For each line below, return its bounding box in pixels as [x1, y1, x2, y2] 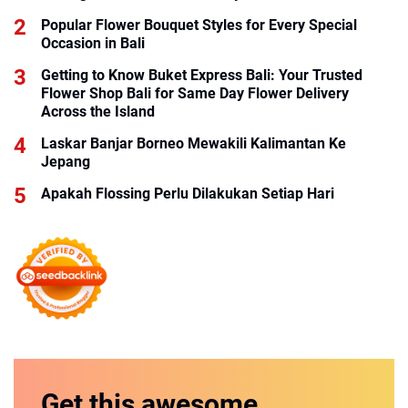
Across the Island [41, 103, 155, 121]
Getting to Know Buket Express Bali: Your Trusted [41, 66, 362, 85]
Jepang [41, 153, 90, 171]
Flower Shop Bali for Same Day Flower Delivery [41, 85, 349, 103]
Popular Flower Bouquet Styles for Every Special [41, 16, 357, 35]
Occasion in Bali [41, 35, 145, 53]
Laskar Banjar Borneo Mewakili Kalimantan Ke [41, 135, 346, 153]
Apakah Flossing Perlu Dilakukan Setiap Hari [41, 185, 334, 203]
